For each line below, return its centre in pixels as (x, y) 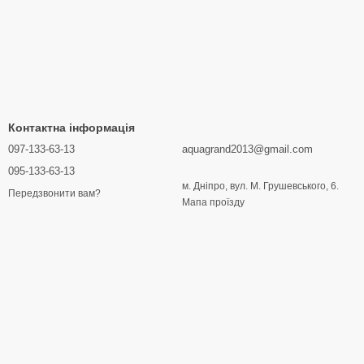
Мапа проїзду (213, 203)
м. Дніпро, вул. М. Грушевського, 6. (260, 186)
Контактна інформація (71, 128)
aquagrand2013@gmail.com (247, 149)
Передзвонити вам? (54, 193)
